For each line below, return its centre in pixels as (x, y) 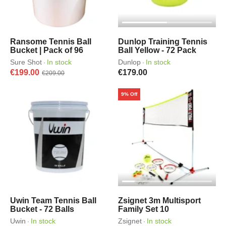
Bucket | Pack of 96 (47, 50)
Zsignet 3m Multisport (159, 201)
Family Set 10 (144, 209)
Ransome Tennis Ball (51, 42)
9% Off (129, 94)
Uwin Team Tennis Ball (53, 201)
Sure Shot (26, 62)
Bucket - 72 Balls (42, 209)
